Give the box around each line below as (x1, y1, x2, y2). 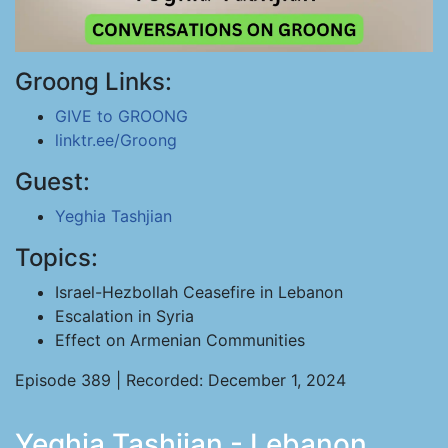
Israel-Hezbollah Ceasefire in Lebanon (55, 282, 343, 302)
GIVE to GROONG (55, 106, 188, 126)
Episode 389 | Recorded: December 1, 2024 (15, 370, 346, 390)
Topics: (15, 243, 98, 272)
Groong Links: (15, 67, 172, 96)
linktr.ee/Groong (55, 130, 177, 150)
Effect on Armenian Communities (55, 330, 305, 350)
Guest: (15, 167, 90, 196)
